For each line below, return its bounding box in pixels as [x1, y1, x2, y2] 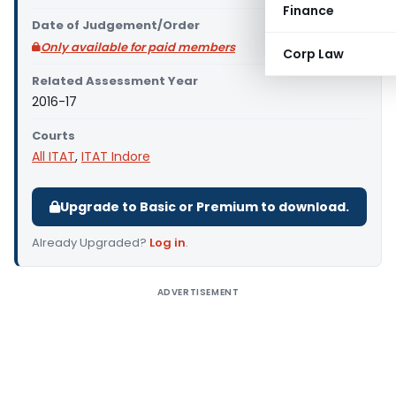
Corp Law [283, 45, 344, 63]
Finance [283, 2, 334, 19]
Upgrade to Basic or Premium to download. [60, 198, 349, 216]
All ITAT [32, 148, 75, 165]
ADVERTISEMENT [156, 286, 240, 299]
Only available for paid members [41, 39, 235, 56]
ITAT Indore [81, 148, 150, 165]
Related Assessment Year [32, 72, 198, 89]
